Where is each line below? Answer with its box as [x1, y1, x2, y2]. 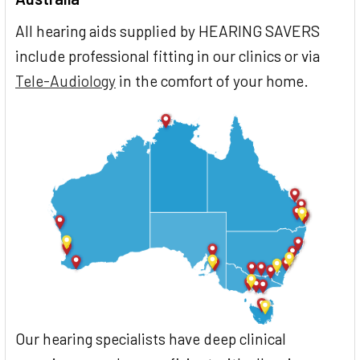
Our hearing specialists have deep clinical [15, 329, 286, 348]
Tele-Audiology [15, 71, 116, 90]
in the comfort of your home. [116, 71, 309, 90]
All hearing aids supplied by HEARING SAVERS [15, 21, 320, 40]
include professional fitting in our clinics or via [15, 46, 320, 65]
